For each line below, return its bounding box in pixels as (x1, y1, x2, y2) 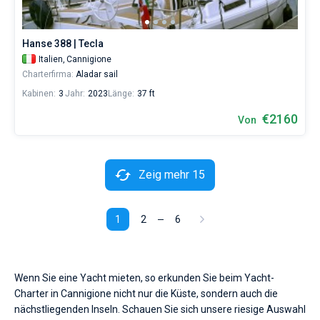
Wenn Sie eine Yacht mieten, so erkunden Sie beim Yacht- (14, 272, 274, 284)
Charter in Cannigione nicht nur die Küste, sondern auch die (14, 288, 278, 299)
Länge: (108, 89, 134, 99)
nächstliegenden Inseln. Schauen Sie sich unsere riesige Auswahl (14, 304, 306, 315)
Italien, (39, 54, 65, 64)
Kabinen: (22, 89, 56, 99)
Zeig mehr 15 (139, 168, 205, 181)
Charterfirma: (22, 69, 74, 79)
